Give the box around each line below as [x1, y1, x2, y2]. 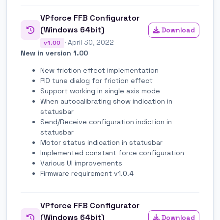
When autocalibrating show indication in [40, 97, 172, 106]
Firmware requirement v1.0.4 [40, 169, 134, 178]
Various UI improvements [40, 159, 122, 168]
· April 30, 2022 [64, 38, 114, 47]
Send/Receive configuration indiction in [40, 117, 172, 127]
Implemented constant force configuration [40, 148, 184, 158]
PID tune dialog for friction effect [40, 76, 153, 85]
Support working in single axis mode [40, 86, 160, 96]
